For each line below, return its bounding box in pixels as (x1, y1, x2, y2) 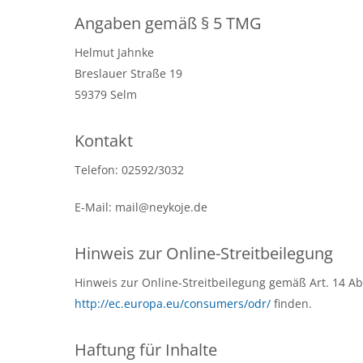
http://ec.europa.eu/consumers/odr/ (75, 296, 271, 311)
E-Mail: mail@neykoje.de (75, 199, 207, 215)
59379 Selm (75, 87, 137, 102)
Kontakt (75, 130, 133, 152)
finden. (271, 296, 312, 311)
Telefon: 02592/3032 (75, 162, 184, 177)
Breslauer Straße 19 (75, 66, 182, 81)
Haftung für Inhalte (75, 339, 217, 361)
